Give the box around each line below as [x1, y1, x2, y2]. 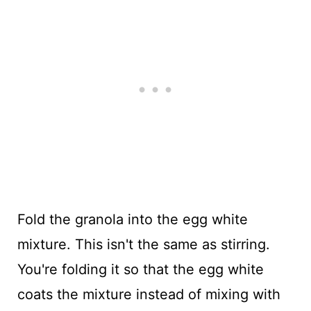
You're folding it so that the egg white [17, 260, 264, 278]
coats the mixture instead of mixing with [17, 285, 280, 303]
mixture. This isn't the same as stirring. [17, 235, 270, 253]
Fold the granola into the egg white [17, 210, 248, 228]
